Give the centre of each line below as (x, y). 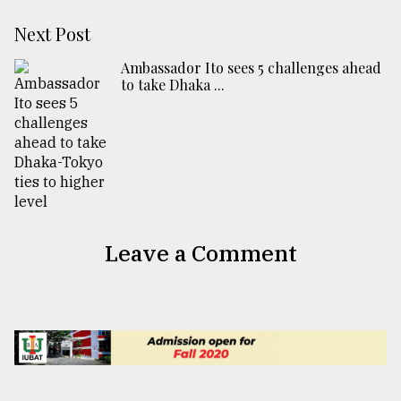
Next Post (52, 34)
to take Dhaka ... (173, 85)
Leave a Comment (200, 253)
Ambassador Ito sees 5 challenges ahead (251, 68)
